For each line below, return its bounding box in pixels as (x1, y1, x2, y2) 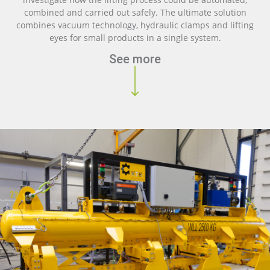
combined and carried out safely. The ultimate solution (24, 6, 246, 18)
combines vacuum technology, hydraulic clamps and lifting (16, 19, 254, 31)
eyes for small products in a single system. (49, 31, 221, 43)
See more (109, 52, 161, 67)
